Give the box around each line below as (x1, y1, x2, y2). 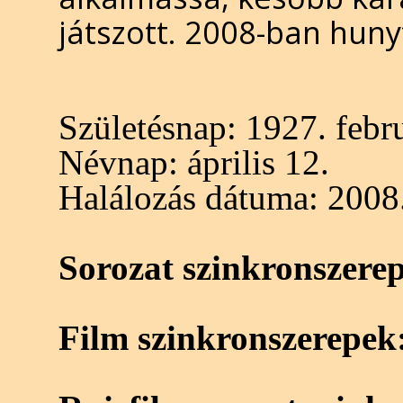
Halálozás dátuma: (58, 178, 318, 217)
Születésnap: (58, 108, 237, 147)
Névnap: (58, 143, 178, 182)
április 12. (178, 143, 329, 182)
